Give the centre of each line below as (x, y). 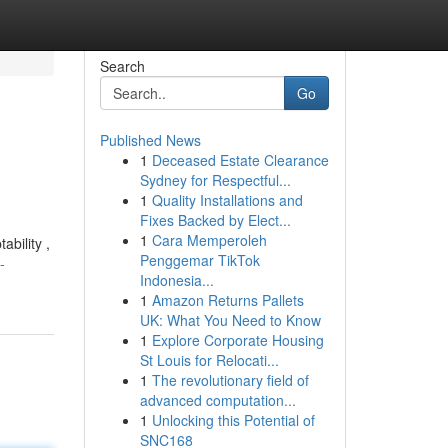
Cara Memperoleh (209, 240)
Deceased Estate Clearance (240, 160)
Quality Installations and (227, 200)
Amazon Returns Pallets (227, 300)
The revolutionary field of (230, 380)
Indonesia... (176, 280)
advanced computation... (217, 400)
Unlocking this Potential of (233, 420)
